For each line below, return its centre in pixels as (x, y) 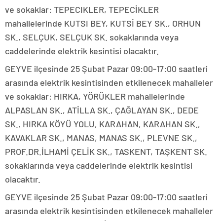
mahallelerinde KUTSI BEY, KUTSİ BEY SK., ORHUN (103, 23)
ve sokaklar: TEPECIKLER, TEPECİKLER (82, 10)
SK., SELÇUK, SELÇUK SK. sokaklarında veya (92, 37)
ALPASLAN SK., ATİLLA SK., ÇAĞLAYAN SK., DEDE (102, 110)
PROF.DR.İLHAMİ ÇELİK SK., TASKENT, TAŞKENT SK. (106, 152)
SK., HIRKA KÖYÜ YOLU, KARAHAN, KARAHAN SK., (103, 124)
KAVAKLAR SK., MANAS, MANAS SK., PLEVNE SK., (101, 138)
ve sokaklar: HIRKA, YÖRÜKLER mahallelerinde (95, 96)
